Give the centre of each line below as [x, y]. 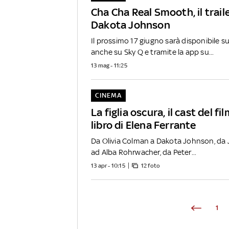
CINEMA [108, 96]
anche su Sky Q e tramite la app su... [153, 52]
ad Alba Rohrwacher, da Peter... [144, 152]
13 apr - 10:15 [108, 166]
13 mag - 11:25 [109, 66]
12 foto [151, 166]
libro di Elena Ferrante [144, 125]
